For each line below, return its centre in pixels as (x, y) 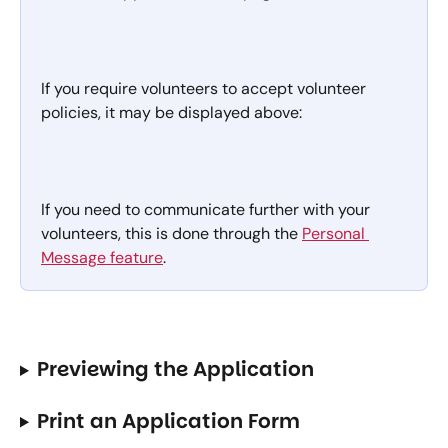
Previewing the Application (175, 369)
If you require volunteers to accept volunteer (205, 89)
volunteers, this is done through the (171, 234)
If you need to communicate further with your (207, 210)
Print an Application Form (168, 420)
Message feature (102, 258)
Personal (335, 234)
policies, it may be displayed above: (171, 113)
